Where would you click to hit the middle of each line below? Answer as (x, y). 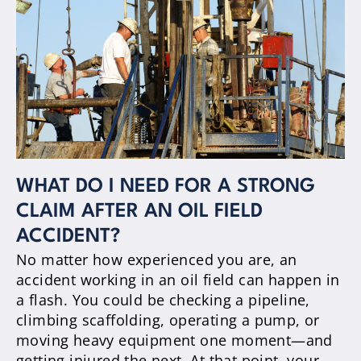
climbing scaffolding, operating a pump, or (168, 320)
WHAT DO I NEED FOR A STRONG (166, 187)
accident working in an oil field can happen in (178, 280)
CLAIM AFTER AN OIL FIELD (139, 212)
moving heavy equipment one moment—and (174, 340)
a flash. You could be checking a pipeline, (163, 300)
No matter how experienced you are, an (157, 260)
